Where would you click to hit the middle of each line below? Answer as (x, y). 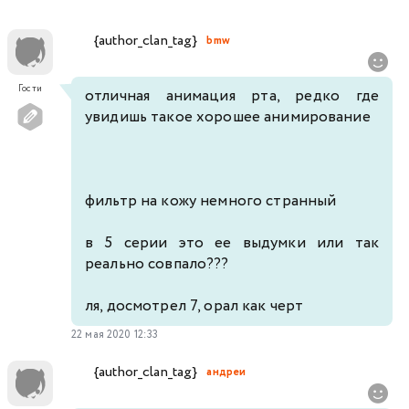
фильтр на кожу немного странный (211, 202)
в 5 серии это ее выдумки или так (232, 244)
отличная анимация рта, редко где (232, 97)
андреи (226, 372)
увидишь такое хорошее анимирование (228, 118)
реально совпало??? (157, 265)
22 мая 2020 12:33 (115, 335)
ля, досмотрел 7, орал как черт (194, 307)
